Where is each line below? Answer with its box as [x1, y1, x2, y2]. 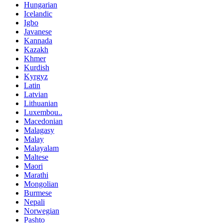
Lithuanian [24, 99, 58, 108]
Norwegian [24, 207, 59, 216]
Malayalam [24, 144, 59, 153]
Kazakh [24, 45, 48, 54]
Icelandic [24, 9, 52, 18]
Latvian [24, 90, 48, 99]
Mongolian [24, 180, 58, 189]
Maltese [24, 153, 48, 162]
